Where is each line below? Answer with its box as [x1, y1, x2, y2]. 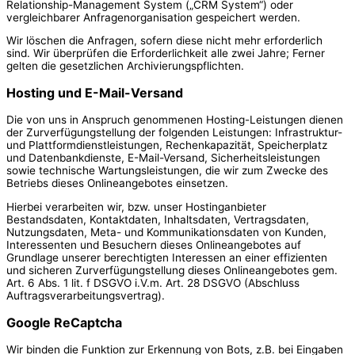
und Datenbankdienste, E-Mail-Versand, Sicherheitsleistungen [6, 151, 320, 165]
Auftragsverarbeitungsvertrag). [6, 288, 165, 302]
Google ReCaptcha [6, 314, 122, 330]
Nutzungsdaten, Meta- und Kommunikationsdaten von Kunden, [6, 225, 326, 239]
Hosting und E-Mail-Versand [6, 85, 183, 101]
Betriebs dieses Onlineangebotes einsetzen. [6, 177, 228, 190]
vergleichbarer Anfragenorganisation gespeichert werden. [6, 10, 300, 24]
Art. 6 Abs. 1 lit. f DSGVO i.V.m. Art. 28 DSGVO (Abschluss [6, 276, 300, 289]
